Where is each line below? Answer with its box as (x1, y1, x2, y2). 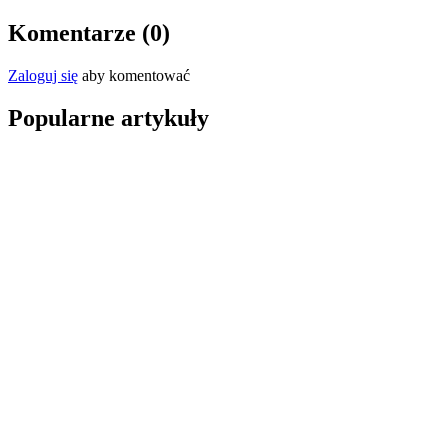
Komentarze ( (8, 20, 150, 47)
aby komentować (78, 67, 190, 85)
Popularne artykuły (8, 105, 209, 132)
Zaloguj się (8, 67, 78, 85)
